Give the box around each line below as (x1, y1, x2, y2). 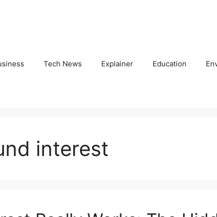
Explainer (101, 59, 133, 69)
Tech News (44, 59, 82, 69)
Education (153, 59, 186, 69)
